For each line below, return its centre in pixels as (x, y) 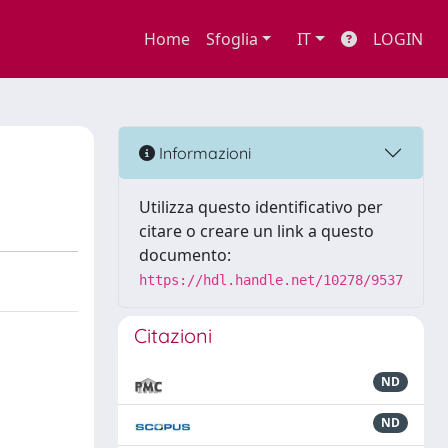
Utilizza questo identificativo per (261, 207)
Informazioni (203, 152)
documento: (185, 255)
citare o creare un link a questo (256, 231)
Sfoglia (231, 39)
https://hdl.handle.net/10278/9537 (271, 280)
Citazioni (173, 335)
